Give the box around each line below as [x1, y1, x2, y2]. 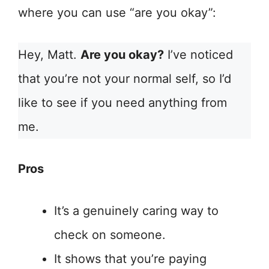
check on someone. [54, 228, 166, 242]
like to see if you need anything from [18, 95, 227, 110]
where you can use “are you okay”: [18, 5, 216, 20]
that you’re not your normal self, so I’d [18, 71, 231, 86]
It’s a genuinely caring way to [54, 204, 219, 218]
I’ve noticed [164, 47, 233, 62]
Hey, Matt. [18, 47, 80, 62]
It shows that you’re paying [54, 252, 207, 266]
